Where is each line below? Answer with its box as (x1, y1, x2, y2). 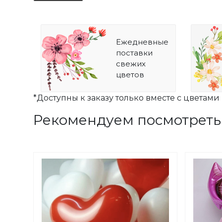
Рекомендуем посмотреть (33, 111, 221, 129)
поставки (116, 48, 153, 57)
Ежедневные (116, 37, 169, 47)
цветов (116, 69, 145, 79)
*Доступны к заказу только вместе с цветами (33, 93, 220, 103)
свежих (116, 58, 146, 68)
